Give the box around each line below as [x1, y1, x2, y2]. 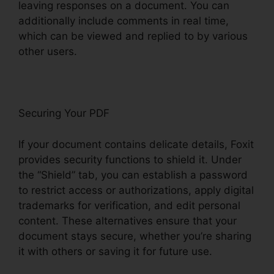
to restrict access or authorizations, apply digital [18, 183, 254, 196]
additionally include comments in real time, [18, 15, 229, 28]
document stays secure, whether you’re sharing [18, 229, 251, 242]
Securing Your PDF [18, 107, 109, 120]
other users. [18, 45, 77, 58]
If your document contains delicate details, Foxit [18, 138, 254, 150]
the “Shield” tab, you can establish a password [18, 168, 248, 181]
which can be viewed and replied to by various [18, 30, 248, 43]
